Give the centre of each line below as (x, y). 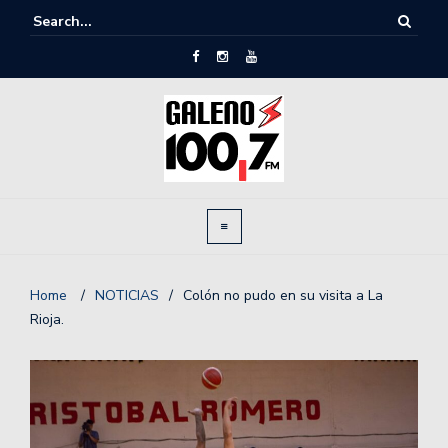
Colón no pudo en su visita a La (283, 295)
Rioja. (47, 319)
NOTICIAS (127, 295)
